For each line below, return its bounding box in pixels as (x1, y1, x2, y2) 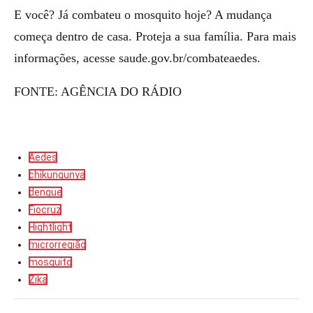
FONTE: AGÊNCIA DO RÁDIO (14, 85, 182, 99)
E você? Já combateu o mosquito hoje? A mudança (14, 7, 272, 22)
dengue (29, 187, 62, 198)
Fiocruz (29, 204, 61, 215)
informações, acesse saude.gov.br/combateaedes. (14, 50, 261, 65)
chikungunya (29, 169, 85, 180)
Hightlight (29, 221, 72, 233)
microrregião (29, 239, 86, 250)
